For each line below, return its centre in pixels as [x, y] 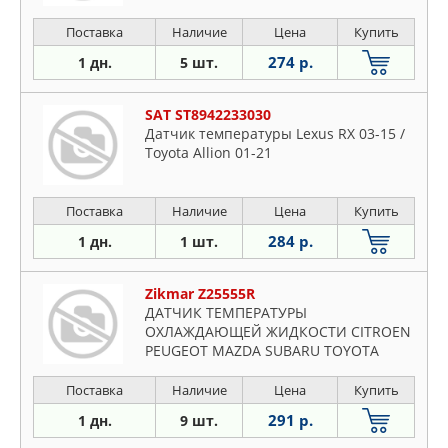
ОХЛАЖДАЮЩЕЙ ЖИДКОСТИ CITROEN [278, 331]
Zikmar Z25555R [200, 293]
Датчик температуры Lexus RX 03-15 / [275, 133]
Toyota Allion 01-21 [208, 152]
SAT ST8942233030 [208, 114]
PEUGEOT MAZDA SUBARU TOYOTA [262, 350]
